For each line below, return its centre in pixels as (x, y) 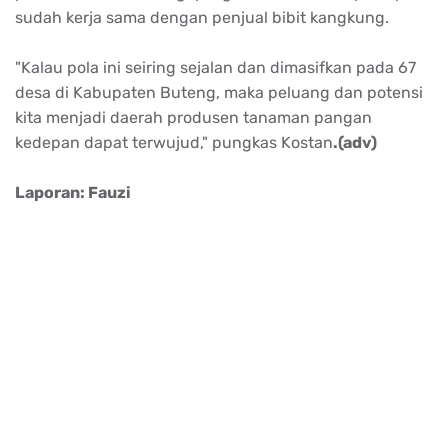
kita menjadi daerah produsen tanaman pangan (193, 117)
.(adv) (355, 142)
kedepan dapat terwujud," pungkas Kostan (174, 142)
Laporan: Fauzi (73, 192)
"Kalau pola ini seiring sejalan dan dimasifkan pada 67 (215, 67)
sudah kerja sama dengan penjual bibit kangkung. (204, 17)
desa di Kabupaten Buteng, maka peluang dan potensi (219, 92)
